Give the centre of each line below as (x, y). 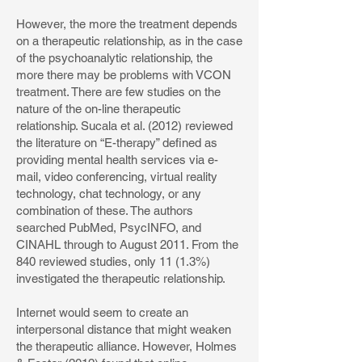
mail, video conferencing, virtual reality (117, 177)
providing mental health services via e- (117, 160)
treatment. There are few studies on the (118, 92)
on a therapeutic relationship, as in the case (129, 41)
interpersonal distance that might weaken (124, 329)
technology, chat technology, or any (109, 194)
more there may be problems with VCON (124, 75)
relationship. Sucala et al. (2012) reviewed (124, 126)
